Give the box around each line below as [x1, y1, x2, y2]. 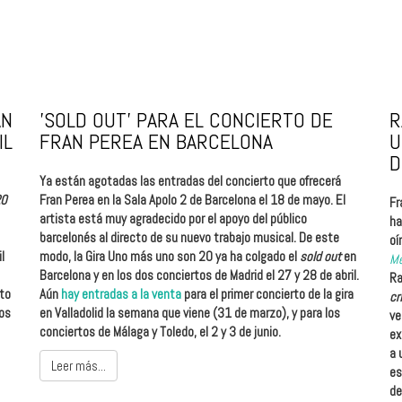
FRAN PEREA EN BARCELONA [39, 127, 273, 155]
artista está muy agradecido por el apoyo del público [39, 209, 307, 227]
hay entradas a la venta [58, 284, 181, 302]
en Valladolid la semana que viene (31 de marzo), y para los [39, 303, 340, 321]
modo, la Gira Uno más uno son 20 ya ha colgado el [39, 247, 300, 265]
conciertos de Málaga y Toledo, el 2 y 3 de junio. [39, 322, 281, 340]
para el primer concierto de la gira [181, 284, 354, 302]
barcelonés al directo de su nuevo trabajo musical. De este [39, 228, 339, 246]
